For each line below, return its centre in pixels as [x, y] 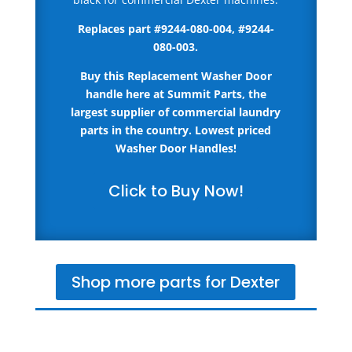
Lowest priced [233, 130]
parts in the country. [138, 130]
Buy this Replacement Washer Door [176, 76]
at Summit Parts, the [209, 94]
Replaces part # [119, 29]
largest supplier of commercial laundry [176, 112]
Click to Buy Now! [176, 191]
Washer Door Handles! [176, 148]
